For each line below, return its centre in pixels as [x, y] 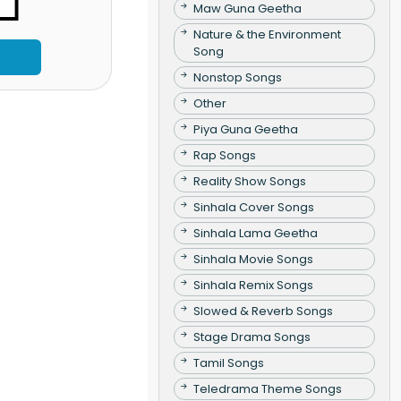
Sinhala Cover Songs [253, 207]
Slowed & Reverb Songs [263, 311]
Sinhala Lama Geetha [255, 233]
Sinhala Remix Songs [253, 285]
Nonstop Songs [237, 77]
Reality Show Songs [249, 181]
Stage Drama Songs [252, 337]
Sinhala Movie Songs [253, 259]
